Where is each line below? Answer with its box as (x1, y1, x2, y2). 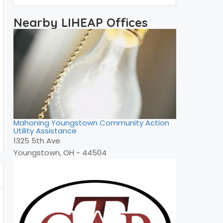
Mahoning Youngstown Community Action (13, 117, 169, 128)
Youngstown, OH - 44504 (13, 147, 107, 158)
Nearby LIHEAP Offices (13, 15, 148, 30)
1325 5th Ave (13, 135, 60, 146)
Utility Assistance (13, 125, 77, 136)
